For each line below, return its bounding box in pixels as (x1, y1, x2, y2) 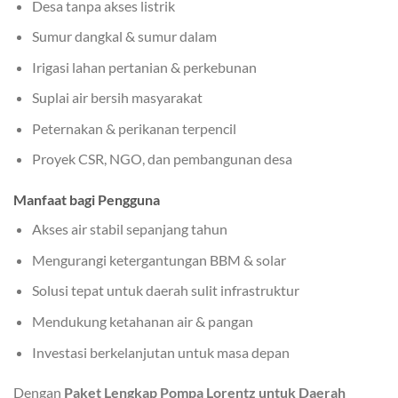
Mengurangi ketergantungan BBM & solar (31, 251, 286, 268)
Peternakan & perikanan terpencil (31, 119, 236, 137)
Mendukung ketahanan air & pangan (31, 313, 253, 330)
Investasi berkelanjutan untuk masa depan (31, 343, 290, 361)
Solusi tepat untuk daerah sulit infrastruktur (31, 282, 299, 299)
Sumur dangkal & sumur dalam (31, 28, 217, 45)
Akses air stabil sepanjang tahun (31, 220, 227, 238)
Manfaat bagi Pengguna (13, 191, 160, 209)
